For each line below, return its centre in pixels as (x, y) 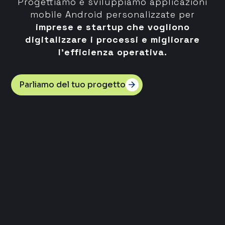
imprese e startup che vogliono (113, 27)
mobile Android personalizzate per (113, 14)
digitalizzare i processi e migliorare (113, 39)
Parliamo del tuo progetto (73, 85)
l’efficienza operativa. (113, 52)
